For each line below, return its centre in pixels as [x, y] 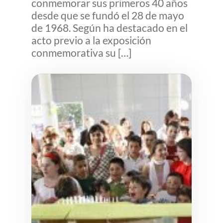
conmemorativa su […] [81, 53]
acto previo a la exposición [91, 40]
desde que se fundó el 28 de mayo [108, 15]
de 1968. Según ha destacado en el [109, 28]
